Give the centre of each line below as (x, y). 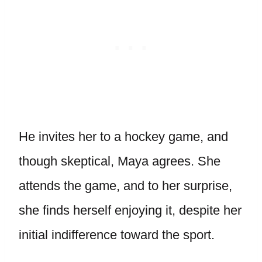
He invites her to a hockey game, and (123, 137)
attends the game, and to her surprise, (125, 186)
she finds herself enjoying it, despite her (130, 210)
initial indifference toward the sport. (117, 235)
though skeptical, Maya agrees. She (120, 161)
